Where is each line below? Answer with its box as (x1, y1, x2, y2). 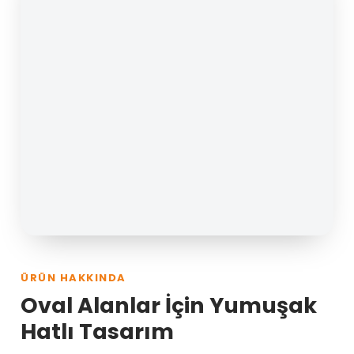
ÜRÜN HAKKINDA (21, 269, 126, 285)
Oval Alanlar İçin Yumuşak (21, 290, 317, 320)
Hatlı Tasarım (21, 316, 174, 346)
